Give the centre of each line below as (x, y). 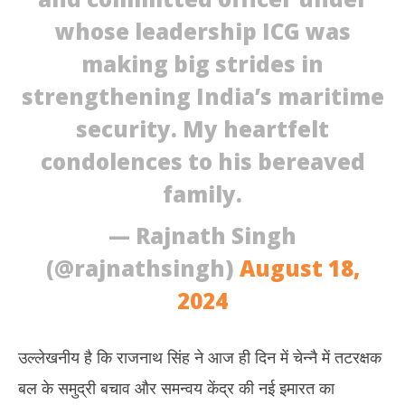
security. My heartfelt (202, 129)
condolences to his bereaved (202, 161)
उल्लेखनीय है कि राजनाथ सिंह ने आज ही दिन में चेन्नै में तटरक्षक (200, 357)
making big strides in (202, 64)
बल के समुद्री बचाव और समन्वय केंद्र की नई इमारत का (176, 388)
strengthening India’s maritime (202, 96)
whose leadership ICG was (202, 31)
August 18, (299, 268)
